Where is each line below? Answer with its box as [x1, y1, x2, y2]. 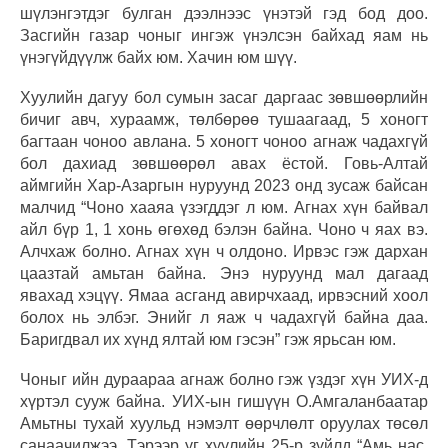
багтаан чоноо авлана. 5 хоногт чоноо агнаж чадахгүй [20, 132, 428, 150]
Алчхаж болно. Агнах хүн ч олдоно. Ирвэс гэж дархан [20, 242, 428, 260]
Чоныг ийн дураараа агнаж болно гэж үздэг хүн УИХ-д [20, 370, 428, 388]
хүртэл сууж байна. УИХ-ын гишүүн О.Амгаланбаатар [20, 392, 428, 410]
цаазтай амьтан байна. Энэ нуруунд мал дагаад [20, 264, 428, 282]
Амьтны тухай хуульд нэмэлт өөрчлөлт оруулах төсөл [20, 414, 428, 432]
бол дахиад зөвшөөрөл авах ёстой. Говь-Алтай [20, 154, 428, 172]
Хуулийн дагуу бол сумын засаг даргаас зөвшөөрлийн [20, 88, 428, 106]
